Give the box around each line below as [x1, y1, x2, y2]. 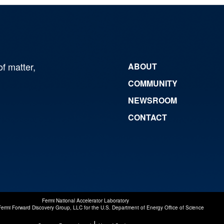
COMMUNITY [128, 77, 177, 89]
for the [82, 203, 100, 211]
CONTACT [128, 111, 167, 123]
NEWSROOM [128, 94, 177, 106]
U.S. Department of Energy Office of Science [100, 203, 204, 211]
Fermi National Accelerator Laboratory [42, 196, 129, 204]
